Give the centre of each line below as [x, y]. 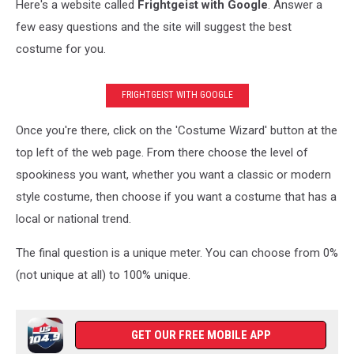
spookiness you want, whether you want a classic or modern [173, 174]
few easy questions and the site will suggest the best [154, 26]
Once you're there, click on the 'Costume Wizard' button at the [177, 130]
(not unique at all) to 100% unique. [105, 275]
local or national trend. [73, 218]
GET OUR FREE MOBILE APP [201, 335]
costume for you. [62, 49]
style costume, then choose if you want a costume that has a [176, 196]
